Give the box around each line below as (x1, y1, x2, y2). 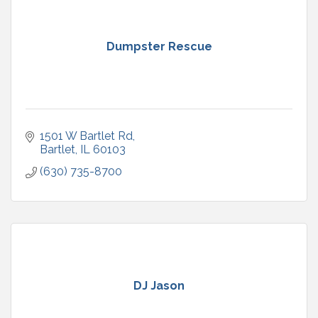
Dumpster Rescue (106, 39, 212, 53)
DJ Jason (133, 278, 185, 292)
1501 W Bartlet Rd (40, 128, 133, 143)
